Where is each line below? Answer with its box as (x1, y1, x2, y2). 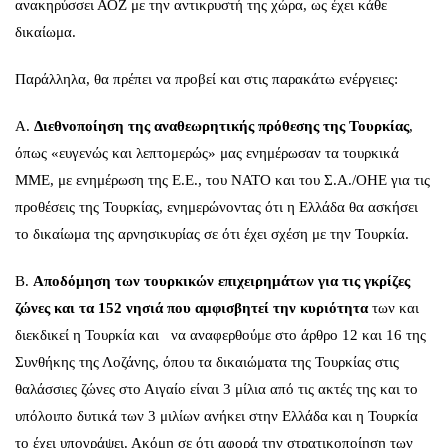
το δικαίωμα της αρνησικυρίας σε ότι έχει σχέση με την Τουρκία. (15, 226, 409, 242)
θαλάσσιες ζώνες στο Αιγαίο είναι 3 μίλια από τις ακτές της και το (15, 381, 418, 397)
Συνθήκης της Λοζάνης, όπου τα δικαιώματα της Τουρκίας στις (15, 354, 399, 370)
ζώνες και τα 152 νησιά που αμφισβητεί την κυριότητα (15, 300, 368, 316)
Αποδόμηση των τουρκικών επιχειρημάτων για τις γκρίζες (33, 273, 410, 289)
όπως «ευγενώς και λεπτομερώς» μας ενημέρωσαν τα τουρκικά (15, 145, 399, 161)
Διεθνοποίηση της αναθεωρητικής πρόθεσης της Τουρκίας (34, 118, 409, 134)
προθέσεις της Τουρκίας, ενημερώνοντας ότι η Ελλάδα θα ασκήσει (15, 199, 418, 215)
